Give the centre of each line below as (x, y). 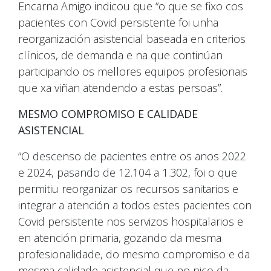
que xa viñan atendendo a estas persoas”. (120, 87)
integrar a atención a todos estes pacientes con (135, 205)
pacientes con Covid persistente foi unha (118, 22)
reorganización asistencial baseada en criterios (132, 38)
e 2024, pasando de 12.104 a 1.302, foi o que (128, 172)
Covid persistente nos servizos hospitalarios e (131, 221)
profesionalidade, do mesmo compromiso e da (134, 254)
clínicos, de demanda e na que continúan (120, 55)
